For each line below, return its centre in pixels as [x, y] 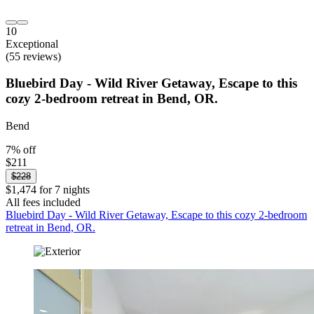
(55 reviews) [33, 56]
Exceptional [32, 43]
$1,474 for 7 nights [48, 190]
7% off [21, 150]
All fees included [43, 203]
